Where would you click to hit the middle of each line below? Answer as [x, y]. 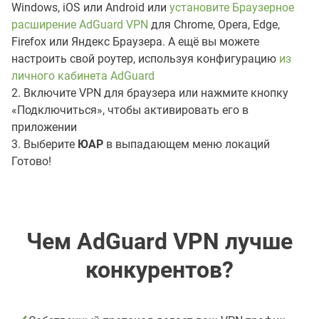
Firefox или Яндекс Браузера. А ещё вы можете [135, 41]
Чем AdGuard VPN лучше [159, 241]
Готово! [31, 161]
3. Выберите [45, 144]
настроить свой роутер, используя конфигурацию [145, 58]
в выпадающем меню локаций [187, 144]
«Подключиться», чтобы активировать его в [130, 110]
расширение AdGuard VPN [80, 24]
